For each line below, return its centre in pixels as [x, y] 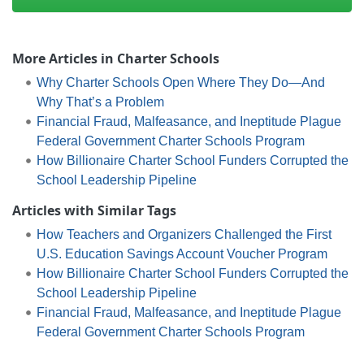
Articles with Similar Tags [94, 210]
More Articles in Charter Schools [116, 58]
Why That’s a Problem [100, 102]
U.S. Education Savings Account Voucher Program [182, 253]
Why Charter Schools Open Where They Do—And [180, 82]
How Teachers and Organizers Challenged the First [184, 234]
